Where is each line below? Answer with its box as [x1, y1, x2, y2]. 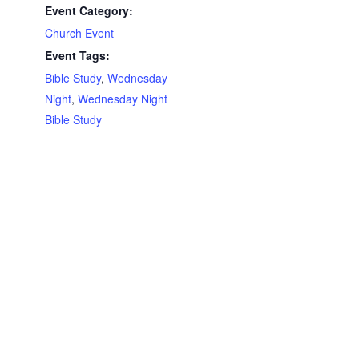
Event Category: [45, 2, 134, 19]
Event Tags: [45, 47, 111, 64]
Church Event [45, 25, 115, 42]
